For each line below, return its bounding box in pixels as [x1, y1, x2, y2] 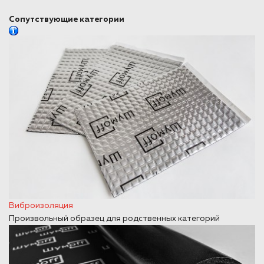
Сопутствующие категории [9, 15, 124, 24]
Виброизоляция [9, 202, 73, 210]
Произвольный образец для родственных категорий [9, 214, 220, 223]
